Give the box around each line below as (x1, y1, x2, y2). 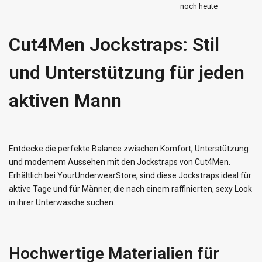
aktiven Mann (9, 89, 122, 112)
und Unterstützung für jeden (9, 61, 244, 84)
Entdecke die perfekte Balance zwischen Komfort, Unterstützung (9, 144, 249, 154)
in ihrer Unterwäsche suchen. (9, 198, 115, 208)
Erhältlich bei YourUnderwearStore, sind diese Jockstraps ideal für (9, 171, 251, 181)
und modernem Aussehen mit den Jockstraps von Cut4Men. (9, 157, 230, 167)
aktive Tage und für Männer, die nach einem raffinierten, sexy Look (9, 184, 252, 194)
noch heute (180, 2, 218, 11)
